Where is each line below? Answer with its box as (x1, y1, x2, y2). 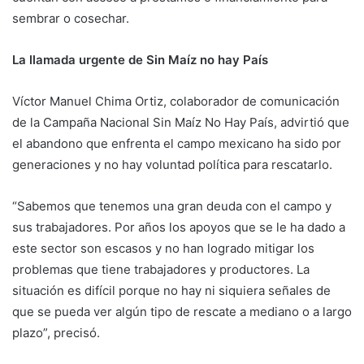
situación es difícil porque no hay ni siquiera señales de (12, 283, 331, 299)
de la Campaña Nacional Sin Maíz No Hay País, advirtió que (12, 115, 349, 131)
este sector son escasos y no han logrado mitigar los (12, 240, 314, 257)
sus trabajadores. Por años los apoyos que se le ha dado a (12, 219, 345, 236)
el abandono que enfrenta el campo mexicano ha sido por (12, 136, 341, 152)
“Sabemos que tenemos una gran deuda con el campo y (12, 198, 331, 214)
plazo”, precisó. (12, 325, 100, 341)
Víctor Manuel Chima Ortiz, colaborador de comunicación (12, 93, 340, 110)
